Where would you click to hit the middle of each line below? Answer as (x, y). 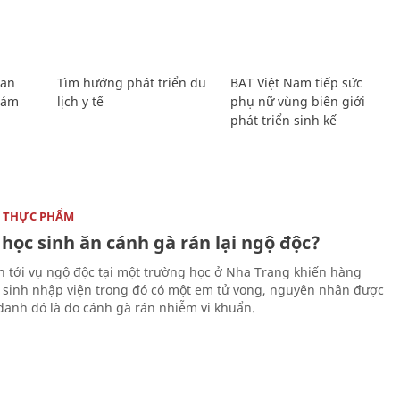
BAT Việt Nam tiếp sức (297, 82)
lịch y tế (80, 101)
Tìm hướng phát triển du (131, 82)
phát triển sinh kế (284, 120)
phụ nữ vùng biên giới (298, 101)
